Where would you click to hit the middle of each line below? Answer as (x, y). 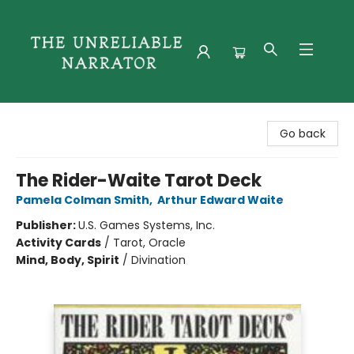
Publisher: (47, 225)
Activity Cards (58, 243)
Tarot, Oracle (149, 243)
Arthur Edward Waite (220, 200)
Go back (303, 134)
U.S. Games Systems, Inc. (147, 225)
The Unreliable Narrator (75, 116)
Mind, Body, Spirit (68, 260)
